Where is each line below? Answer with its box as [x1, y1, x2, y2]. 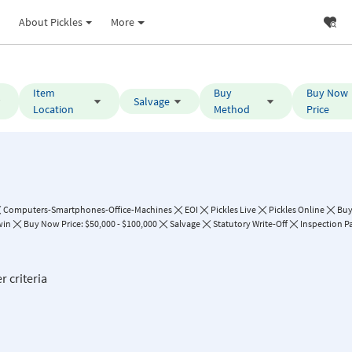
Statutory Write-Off [213, 218, 288, 229]
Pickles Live [211, 203, 256, 215]
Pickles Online [269, 203, 324, 215]
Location [33, 102, 75, 116]
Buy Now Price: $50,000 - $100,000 [24, 218, 157, 229]
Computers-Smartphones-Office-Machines [3, 203, 172, 215]
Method [213, 102, 250, 116]
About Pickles [18, 14, 82, 29]
